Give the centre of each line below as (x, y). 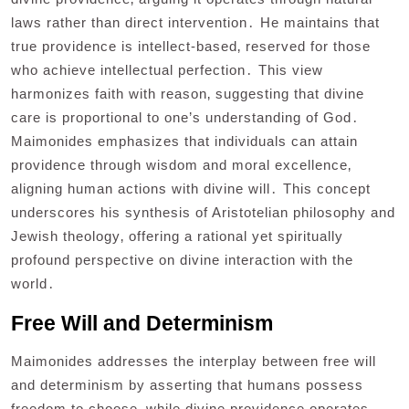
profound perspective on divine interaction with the (182, 259)
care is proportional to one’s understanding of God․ (185, 117)
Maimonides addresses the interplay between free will (194, 361)
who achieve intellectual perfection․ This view (167, 69)
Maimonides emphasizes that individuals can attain (184, 141)
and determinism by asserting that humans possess (187, 384)
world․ (33, 283)
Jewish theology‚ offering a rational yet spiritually (177, 236)
